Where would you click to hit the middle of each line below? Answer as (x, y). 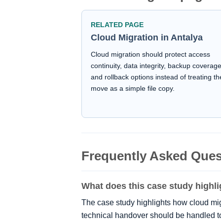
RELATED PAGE (117, 25)
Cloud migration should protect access (150, 55)
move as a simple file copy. (133, 89)
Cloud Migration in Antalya (147, 38)
